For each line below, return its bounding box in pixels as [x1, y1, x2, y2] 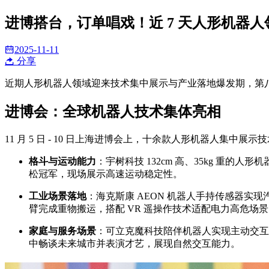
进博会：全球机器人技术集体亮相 [5, 103, 221, 119]
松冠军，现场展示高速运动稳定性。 [29, 168, 183, 179]
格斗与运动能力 [29, 156, 96, 166]
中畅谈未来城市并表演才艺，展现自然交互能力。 [29, 238, 240, 249]
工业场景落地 [29, 190, 86, 201]
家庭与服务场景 [29, 225, 96, 236]
